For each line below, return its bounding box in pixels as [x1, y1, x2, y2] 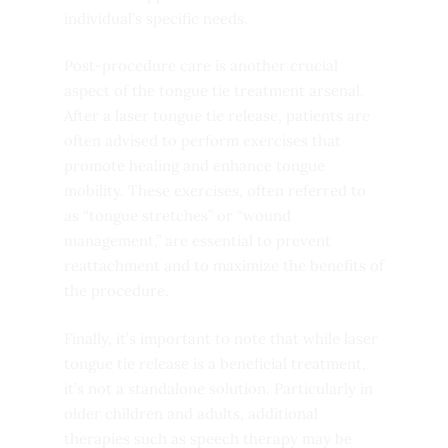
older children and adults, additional [64, 403, 318, 423]
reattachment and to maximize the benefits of [64, 256, 384, 275]
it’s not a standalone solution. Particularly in [64, 378, 373, 398]
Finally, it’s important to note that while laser [64, 328, 378, 348]
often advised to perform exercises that [64, 131, 341, 150]
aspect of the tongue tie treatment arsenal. [64, 81, 364, 100]
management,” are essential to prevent [64, 231, 331, 250]
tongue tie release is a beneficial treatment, [64, 353, 366, 373]
